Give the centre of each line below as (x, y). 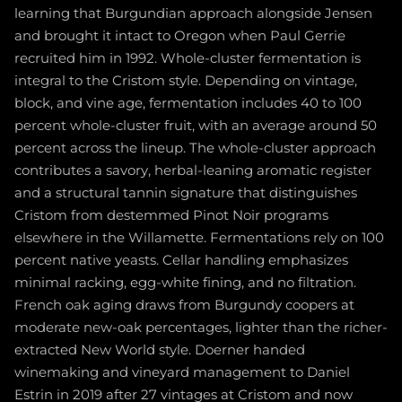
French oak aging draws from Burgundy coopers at (184, 305)
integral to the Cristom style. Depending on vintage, (186, 80)
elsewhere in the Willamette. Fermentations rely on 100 (199, 237)
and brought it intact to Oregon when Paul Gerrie (180, 35)
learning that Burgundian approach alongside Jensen (193, 13)
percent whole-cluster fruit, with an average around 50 (196, 125)
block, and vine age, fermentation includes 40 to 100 (188, 103)
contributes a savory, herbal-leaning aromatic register (193, 170)
